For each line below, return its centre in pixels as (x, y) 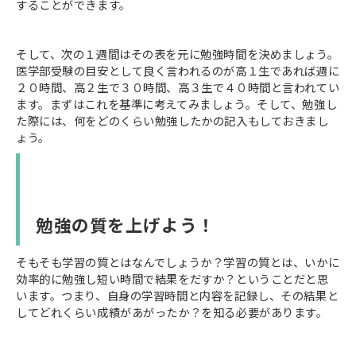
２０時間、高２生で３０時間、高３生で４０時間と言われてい (178, 87)
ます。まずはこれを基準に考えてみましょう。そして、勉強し (177, 104)
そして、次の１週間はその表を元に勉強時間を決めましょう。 (178, 54)
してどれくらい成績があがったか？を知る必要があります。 (172, 312)
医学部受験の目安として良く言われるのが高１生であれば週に (178, 71)
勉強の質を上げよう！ (126, 225)
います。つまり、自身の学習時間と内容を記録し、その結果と (178, 296)
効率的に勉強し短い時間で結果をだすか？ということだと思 (172, 279)
